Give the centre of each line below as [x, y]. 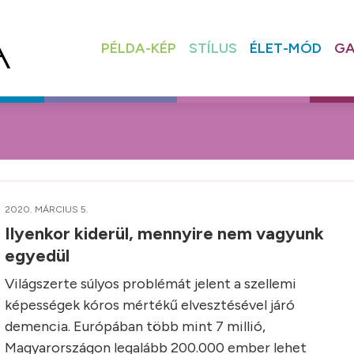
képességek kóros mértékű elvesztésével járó [150, 305]
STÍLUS [213, 48]
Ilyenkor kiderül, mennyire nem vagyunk [164, 233]
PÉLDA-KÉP [138, 48]
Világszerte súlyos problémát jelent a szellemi [151, 284]
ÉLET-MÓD [285, 48]
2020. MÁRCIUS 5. [47, 209]
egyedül [39, 256]
